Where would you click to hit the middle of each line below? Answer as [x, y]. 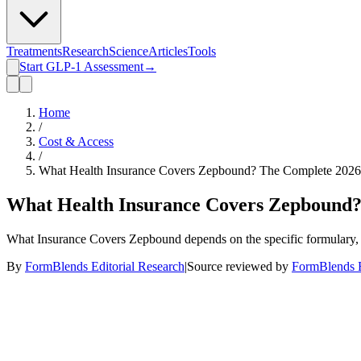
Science [129, 51]
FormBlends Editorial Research [105, 266]
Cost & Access [76, 141]
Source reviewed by [238, 266]
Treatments [34, 51]
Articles [168, 51]
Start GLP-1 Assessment [81, 66]
